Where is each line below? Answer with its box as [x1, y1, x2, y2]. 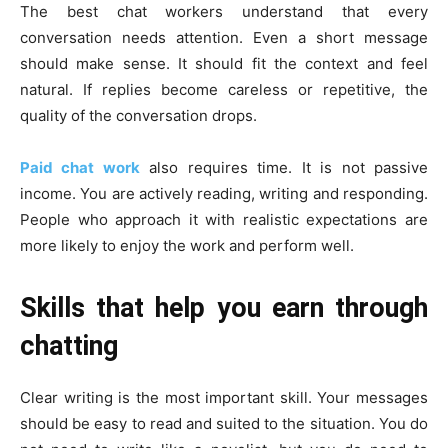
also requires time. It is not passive [139, 157, 429, 177]
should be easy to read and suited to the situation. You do [20, 413, 428, 433]
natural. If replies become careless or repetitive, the [20, 79, 428, 99]
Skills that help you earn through [20, 291, 428, 324]
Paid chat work [20, 157, 140, 177]
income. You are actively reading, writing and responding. [20, 183, 428, 203]
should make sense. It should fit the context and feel [20, 53, 428, 73]
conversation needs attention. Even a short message [20, 27, 428, 47]
